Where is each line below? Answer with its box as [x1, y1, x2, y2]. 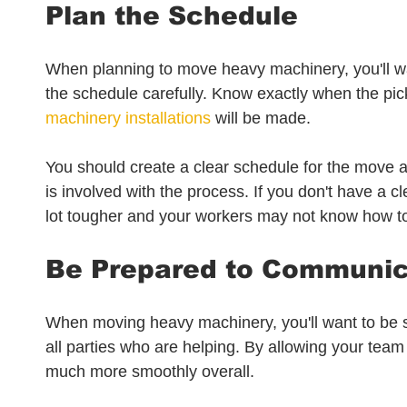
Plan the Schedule [45, 2, 298, 30]
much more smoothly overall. [45, 362, 254, 381]
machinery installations [45, 109, 211, 127]
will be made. [211, 109, 311, 127]
